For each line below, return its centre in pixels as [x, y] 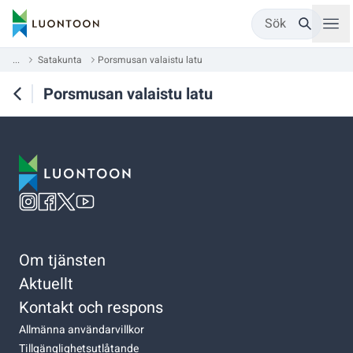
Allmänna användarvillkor [82, 329]
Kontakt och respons [91, 307]
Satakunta [60, 60]
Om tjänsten [62, 260]
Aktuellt [46, 284]
